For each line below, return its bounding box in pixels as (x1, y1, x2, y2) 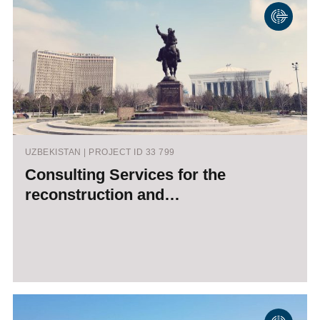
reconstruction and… (24, 186, 180, 204)
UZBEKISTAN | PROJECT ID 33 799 (24, 147, 175, 158)
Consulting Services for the (24, 166, 226, 184)
